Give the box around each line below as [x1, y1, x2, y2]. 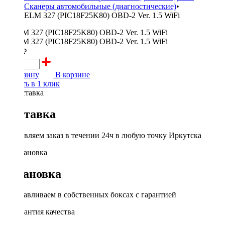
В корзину [4, 70, 39, 79]
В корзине [53, 70, 90, 79]
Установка [4, 167, 61, 180]
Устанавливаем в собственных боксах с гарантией [4, 190, 176, 199]
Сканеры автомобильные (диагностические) [24, 2, 176, 11]
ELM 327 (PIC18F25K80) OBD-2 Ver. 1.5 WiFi [24, 11, 180, 20]
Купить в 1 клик [4, 79, 60, 88]
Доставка [4, 107, 56, 121]
